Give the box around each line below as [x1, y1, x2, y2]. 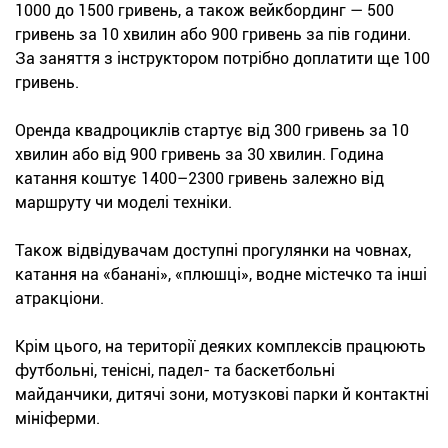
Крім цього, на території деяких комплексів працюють [15, 337, 426, 357]
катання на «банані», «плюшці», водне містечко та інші [15, 265, 427, 285]
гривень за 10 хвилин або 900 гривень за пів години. [15, 25, 411, 45]
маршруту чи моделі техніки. [15, 193, 232, 213]
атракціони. [15, 289, 104, 309]
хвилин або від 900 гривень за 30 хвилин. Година [15, 145, 384, 165]
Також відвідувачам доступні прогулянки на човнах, [15, 241, 411, 261]
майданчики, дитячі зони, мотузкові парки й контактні [15, 385, 429, 405]
